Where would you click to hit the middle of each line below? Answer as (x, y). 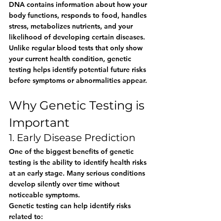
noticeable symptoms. (44, 195)
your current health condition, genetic (71, 59)
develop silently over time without (65, 184)
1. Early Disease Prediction (72, 138)
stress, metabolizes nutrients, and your (72, 26)
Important (39, 123)
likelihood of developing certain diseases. (77, 37)
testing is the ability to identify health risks (79, 162)
